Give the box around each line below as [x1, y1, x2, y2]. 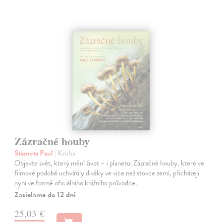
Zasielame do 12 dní [14, 188, 76, 201]
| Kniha [55, 147, 76, 159]
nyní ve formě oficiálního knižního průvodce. [14, 177, 137, 188]
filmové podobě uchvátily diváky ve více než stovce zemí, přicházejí [14, 167, 200, 178]
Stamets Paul [14, 147, 55, 159]
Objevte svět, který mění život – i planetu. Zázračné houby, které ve [14, 157, 205, 168]
